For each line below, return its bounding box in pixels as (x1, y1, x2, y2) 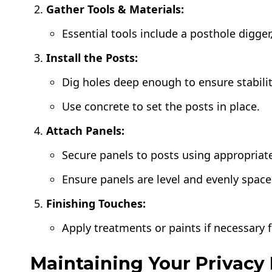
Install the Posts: (46, 50, 138, 66)
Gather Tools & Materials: (46, 2, 185, 17)
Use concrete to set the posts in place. (62, 99, 260, 114)
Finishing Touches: (46, 196, 146, 211)
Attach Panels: (46, 123, 125, 138)
